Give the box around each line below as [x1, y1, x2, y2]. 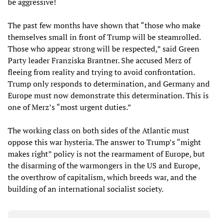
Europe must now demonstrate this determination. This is [8, 90, 209, 101]
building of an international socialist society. [8, 183, 163, 195]
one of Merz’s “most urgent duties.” [8, 102, 131, 113]
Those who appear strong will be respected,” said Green [8, 43, 200, 54]
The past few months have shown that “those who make [8, 20, 200, 31]
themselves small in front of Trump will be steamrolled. [8, 32, 200, 43]
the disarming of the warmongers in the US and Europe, [8, 160, 200, 171]
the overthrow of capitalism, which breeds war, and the [8, 172, 197, 183]
